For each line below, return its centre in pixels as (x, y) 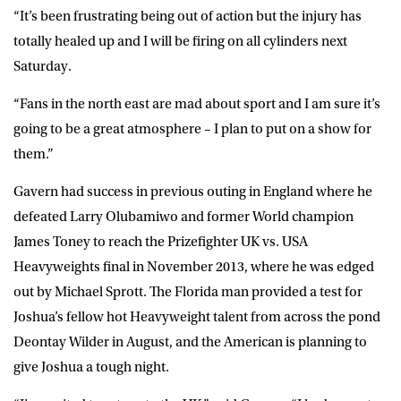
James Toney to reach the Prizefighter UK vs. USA (161, 241)
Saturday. (43, 66)
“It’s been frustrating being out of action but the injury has (188, 16)
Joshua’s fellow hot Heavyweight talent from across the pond (197, 316)
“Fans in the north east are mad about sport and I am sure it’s (197, 103)
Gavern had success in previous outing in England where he (193, 191)
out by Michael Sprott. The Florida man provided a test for (188, 291)
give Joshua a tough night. (91, 367)
